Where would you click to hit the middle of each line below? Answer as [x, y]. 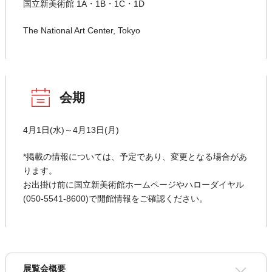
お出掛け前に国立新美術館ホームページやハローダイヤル [133, 185]
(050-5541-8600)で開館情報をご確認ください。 [115, 199]
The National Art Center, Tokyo [81, 31]
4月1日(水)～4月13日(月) [71, 130]
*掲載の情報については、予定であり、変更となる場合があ [135, 157]
